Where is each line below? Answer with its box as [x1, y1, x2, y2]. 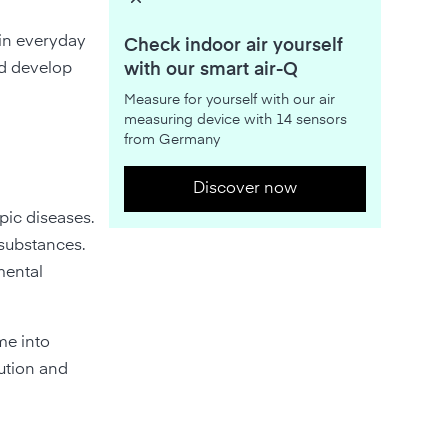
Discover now [192, 180, 297, 197]
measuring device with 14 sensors [123, 112, 347, 127]
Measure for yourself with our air [123, 92, 335, 107]
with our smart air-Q [123, 60, 298, 79]
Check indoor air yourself [123, 36, 343, 55]
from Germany [123, 132, 220, 147]
